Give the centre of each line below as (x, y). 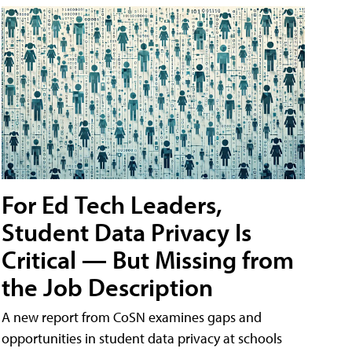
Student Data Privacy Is (126, 232)
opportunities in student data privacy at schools (142, 339)
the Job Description (107, 287)
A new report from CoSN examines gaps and (132, 317)
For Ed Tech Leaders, (112, 205)
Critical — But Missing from (148, 260)
